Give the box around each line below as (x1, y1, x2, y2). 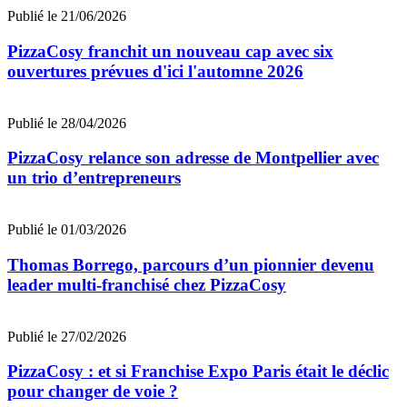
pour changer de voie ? (7, 382, 178, 402)
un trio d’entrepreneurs (7, 168, 181, 188)
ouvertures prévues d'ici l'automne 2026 (7, 61, 303, 81)
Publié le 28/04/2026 (7, 114, 126, 131)
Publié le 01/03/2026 (7, 222, 126, 238)
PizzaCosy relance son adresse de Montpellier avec (7, 148, 379, 168)
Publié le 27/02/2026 (7, 328, 126, 344)
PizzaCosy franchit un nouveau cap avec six (7, 41, 333, 61)
